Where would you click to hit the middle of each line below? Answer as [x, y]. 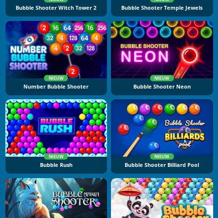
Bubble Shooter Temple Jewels [162, 8]
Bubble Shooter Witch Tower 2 [56, 8]
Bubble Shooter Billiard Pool [162, 165]
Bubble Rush [56, 165]
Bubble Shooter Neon [162, 86]
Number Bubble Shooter [56, 86]
